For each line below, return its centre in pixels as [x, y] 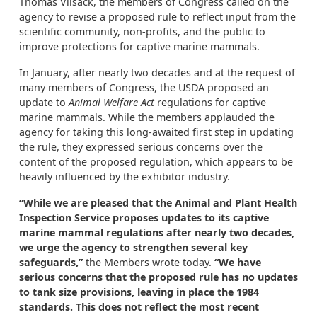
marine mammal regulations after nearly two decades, [157, 232]
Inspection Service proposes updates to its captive [144, 218]
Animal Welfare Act [111, 102]
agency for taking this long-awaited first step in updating [156, 132]
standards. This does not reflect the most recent [139, 307]
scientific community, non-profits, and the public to [142, 31]
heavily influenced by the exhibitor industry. [125, 177]
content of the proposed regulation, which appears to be [156, 162]
